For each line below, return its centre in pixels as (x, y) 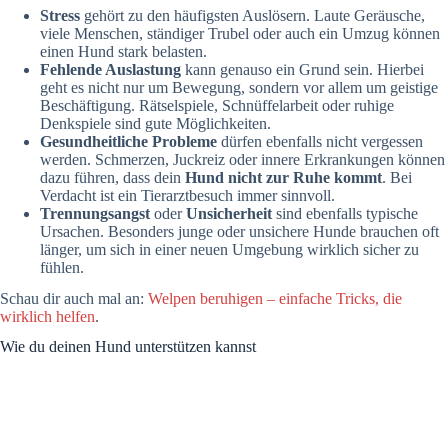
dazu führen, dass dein (112, 177)
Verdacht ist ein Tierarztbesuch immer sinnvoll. (187, 195)
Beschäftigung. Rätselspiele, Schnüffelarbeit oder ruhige (217, 105)
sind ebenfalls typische (345, 213)
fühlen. (62, 267)
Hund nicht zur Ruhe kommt (283, 177)
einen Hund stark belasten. (123, 51)
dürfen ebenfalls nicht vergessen (320, 141)
